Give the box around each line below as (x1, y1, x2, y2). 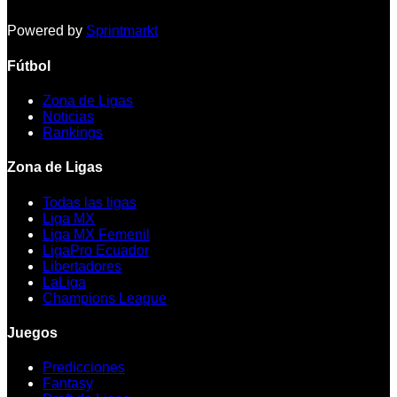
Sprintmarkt (86, 23, 158, 39)
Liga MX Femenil (43, 226, 150, 242)
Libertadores (43, 258, 121, 274)
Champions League (43, 290, 167, 306)
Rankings (43, 125, 103, 140)
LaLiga (43, 274, 86, 290)
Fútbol (7, 58, 51, 74)
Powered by (7, 23, 82, 39)
